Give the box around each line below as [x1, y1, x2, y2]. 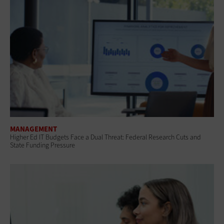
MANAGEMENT [10, 124, 57, 134]
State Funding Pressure [10, 140, 75, 150]
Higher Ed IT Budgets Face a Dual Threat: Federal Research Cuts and [10, 132, 201, 142]
